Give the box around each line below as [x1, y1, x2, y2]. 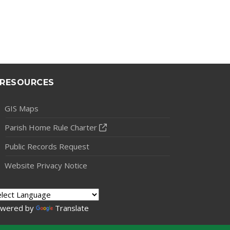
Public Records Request [5, 141, 89, 151]
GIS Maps [5, 103, 39, 113]
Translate [55, 203, 89, 213]
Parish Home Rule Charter [5, 122, 97, 132]
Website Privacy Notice [5, 160, 87, 170]
